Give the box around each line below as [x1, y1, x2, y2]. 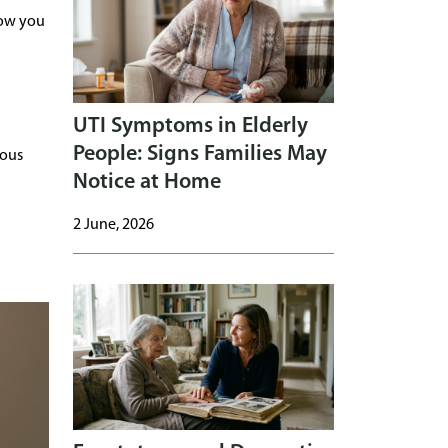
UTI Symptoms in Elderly [73, 114, 308, 138]
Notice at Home [73, 170, 221, 194]
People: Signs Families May [73, 142, 327, 166]
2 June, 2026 [73, 216, 154, 233]
